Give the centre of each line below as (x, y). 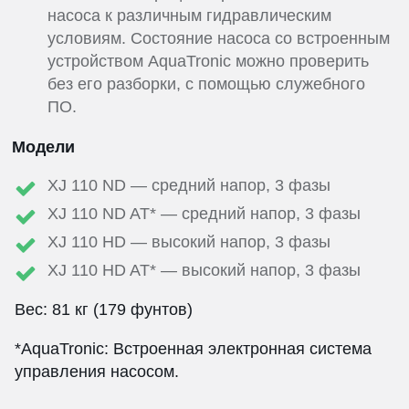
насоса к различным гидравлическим (189, 16)
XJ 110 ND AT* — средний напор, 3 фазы (204, 214)
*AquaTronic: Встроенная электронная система (193, 349)
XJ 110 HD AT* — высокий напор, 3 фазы (204, 271)
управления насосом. (97, 372)
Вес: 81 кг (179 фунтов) (104, 310)
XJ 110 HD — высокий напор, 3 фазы (189, 242)
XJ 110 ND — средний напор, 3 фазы (189, 186)
